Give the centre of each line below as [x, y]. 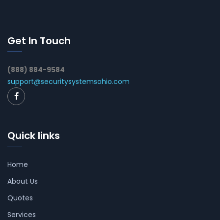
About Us [23, 181]
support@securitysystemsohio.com [69, 82]
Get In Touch [39, 41]
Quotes [20, 198]
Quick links [34, 136]
